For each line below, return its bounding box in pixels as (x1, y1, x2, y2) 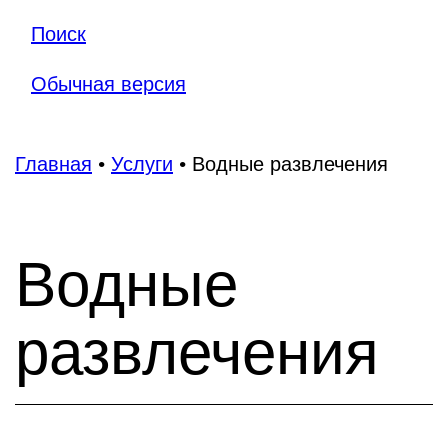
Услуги (111, 153, 173, 175)
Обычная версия (31, 72, 186, 95)
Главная (15, 153, 92, 175)
